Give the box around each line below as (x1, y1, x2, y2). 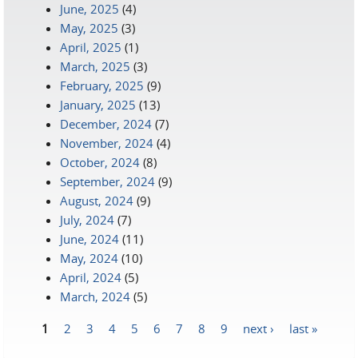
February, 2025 (60, 78, 144, 93)
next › (242, 320, 274, 336)
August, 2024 (60, 193, 133, 209)
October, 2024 (60, 154, 140, 170)
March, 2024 (60, 288, 130, 304)
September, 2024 (60, 173, 155, 189)
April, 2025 (60, 39, 121, 55)
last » (288, 320, 317, 336)
